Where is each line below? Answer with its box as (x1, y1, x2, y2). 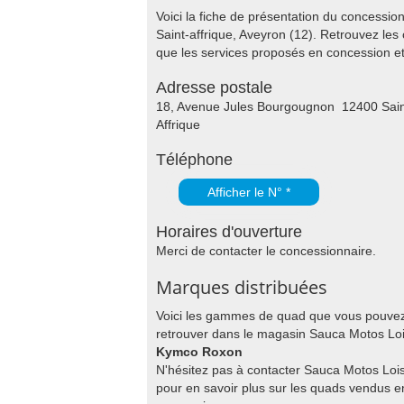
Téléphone (156, 151, 233, 169)
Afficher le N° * (207, 185, 290, 199)
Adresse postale (156, 78, 272, 96)
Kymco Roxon (156, 344, 243, 359)
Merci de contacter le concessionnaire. (156, 243, 376, 258)
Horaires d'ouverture (156, 223, 302, 241)
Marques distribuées (156, 275, 327, 299)
